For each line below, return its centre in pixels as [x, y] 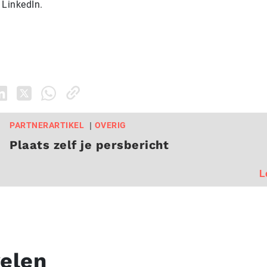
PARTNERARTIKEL [47, 125]
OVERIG [110, 125]
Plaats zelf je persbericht [89, 145]
